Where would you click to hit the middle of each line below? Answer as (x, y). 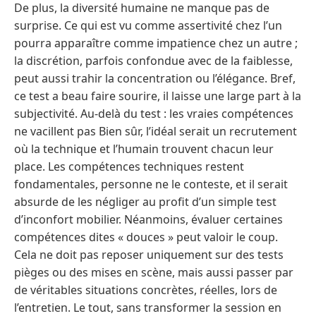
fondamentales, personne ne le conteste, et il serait (151, 184)
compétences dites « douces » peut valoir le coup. (146, 237)
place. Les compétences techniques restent (129, 166)
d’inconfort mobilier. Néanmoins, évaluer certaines (148, 219)
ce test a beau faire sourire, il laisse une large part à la (158, 96)
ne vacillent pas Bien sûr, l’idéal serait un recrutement (156, 131)
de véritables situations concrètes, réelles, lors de (146, 290)
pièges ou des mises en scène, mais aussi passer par (154, 272)
